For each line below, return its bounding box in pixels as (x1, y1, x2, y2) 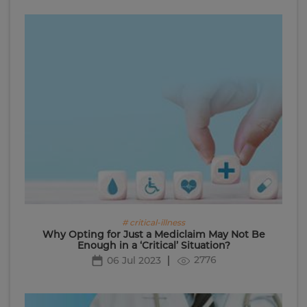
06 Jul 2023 (107, 254, 161, 267)
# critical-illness (122, 217, 185, 228)
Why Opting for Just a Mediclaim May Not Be (42, 228, 265, 241)
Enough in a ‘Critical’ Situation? (77, 239, 230, 252)
